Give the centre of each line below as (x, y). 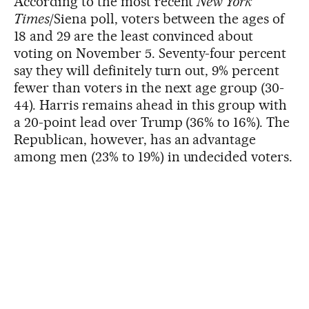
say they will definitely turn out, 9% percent (147, 70)
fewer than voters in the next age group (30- (149, 88)
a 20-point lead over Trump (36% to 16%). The (152, 122)
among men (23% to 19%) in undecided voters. (153, 157)
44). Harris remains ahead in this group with (151, 105)
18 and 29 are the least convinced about (134, 36)
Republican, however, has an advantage (135, 139)
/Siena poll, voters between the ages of (167, 19)
